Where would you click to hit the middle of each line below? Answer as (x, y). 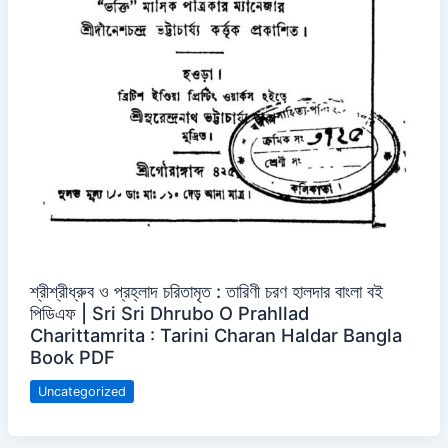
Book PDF (72, 356)
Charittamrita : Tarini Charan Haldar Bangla (215, 334)
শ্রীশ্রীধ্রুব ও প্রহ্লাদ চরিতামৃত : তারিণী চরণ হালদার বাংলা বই (206, 290)
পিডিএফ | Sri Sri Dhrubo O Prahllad (169, 312)
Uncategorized (81, 391)
